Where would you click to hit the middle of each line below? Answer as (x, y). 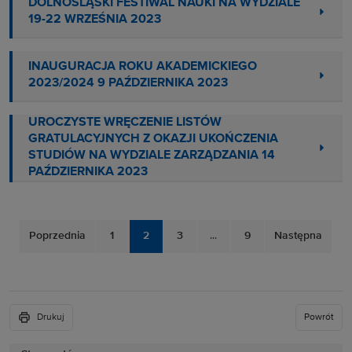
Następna (298, 236)
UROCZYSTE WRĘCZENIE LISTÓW (125, 122)
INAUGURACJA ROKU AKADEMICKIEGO (143, 67)
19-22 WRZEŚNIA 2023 (95, 20)
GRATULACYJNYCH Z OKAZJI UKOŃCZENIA (153, 139)
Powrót (319, 317)
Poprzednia (57, 236)
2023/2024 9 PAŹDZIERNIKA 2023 (128, 84)
